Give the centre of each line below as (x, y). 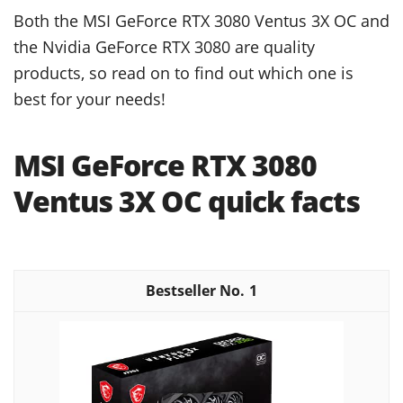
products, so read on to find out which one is (184, 72)
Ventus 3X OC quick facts (187, 201)
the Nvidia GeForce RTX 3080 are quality (164, 46)
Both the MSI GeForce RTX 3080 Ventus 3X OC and (201, 20)
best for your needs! (90, 98)
